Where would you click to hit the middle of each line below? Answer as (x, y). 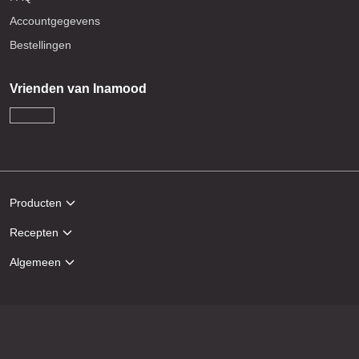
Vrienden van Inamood (78, 89)
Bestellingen (40, 45)
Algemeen (35, 262)
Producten (36, 202)
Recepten (34, 232)
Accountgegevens (55, 21)
